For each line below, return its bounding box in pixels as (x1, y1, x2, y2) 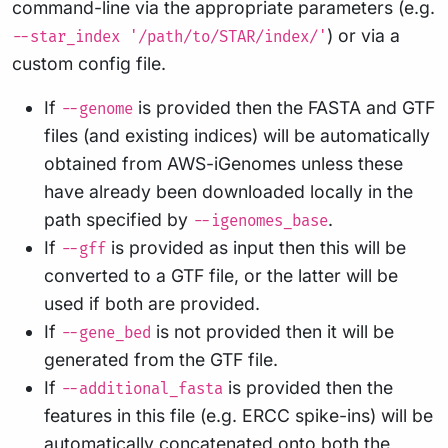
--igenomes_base (193, 211, 328, 231)
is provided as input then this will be (106, 236, 406, 258)
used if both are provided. (44, 292, 260, 314)
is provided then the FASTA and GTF (133, 96, 435, 118)
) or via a (327, 24, 400, 46)
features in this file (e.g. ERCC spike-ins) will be (44, 404, 433, 426)
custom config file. (12, 52, 166, 74)
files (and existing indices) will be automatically (44, 124, 430, 146)
